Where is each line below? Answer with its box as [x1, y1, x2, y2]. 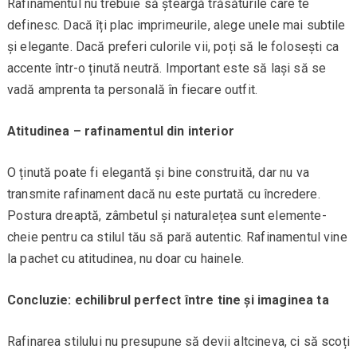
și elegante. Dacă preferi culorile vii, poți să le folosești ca [6, 39, 339, 55]
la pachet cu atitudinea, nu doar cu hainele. [6, 251, 244, 267]
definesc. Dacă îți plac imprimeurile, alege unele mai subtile [6, 18, 346, 33]
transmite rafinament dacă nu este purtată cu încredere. [6, 186, 320, 202]
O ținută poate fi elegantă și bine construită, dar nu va [6, 165, 309, 181]
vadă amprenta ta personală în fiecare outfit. [6, 82, 258, 98]
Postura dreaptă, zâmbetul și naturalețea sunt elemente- [6, 208, 327, 224]
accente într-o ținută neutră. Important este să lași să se [6, 61, 327, 76]
